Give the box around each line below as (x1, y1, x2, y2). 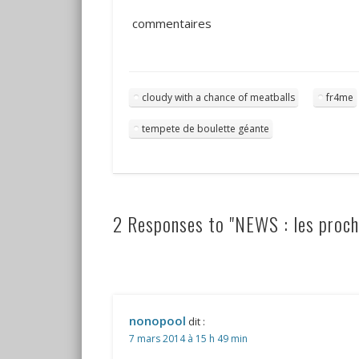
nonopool (128, 312, 186, 329)
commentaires (128, 15, 212, 32)
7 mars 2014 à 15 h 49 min (128, 331, 248, 345)
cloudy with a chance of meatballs (141, 91, 295, 105)
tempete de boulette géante (141, 122, 269, 136)
